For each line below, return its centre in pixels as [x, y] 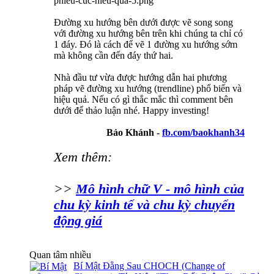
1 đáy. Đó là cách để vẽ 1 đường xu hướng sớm [146, 45]
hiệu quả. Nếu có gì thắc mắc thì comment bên [143, 100]
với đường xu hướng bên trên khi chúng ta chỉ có [148, 34]
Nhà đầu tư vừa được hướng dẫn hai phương [140, 78]
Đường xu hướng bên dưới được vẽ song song [143, 23]
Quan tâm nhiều [60, 255]
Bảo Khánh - [134, 133]
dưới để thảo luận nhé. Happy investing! [131, 111]
